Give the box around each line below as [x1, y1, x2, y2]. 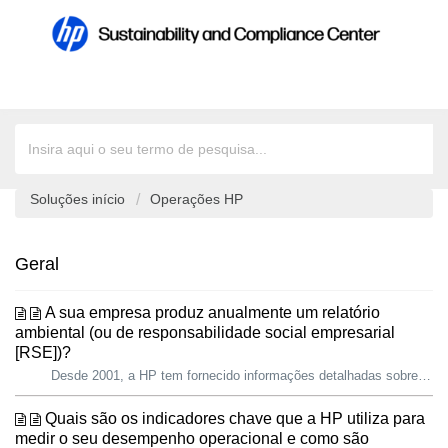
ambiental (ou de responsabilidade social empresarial [15, 324, 395, 342]
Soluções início [30, 191, 129, 208]
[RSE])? [15, 344, 71, 362]
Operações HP [150, 191, 243, 208]
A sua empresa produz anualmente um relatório [45, 304, 380, 322]
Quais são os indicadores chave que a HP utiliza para [45, 410, 425, 428]
